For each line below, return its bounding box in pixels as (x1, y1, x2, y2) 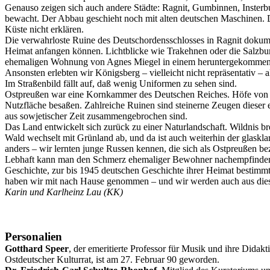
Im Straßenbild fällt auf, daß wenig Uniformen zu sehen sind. (5, 78, 237, 89)
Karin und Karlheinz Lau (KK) (5, 187, 123, 197)
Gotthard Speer (5, 243, 69, 254)
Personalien (5, 230, 62, 243)
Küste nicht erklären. (5, 24, 84, 34)
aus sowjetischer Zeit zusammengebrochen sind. (5, 111, 187, 121)
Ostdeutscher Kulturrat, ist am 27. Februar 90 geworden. (5, 254, 219, 265)
